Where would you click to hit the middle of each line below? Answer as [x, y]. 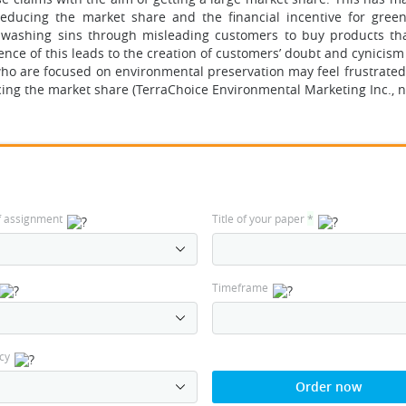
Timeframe [240, 287]
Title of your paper [259, 218]
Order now [328, 387]
